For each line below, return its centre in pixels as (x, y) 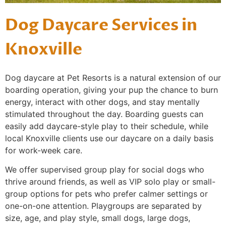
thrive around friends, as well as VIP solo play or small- (110, 182)
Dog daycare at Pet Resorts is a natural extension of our (113, 78)
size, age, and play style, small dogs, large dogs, (98, 218)
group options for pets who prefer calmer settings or (106, 194)
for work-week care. (44, 150)
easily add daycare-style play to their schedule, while (107, 126)
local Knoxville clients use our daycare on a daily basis (109, 138)
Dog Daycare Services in (101, 25)
